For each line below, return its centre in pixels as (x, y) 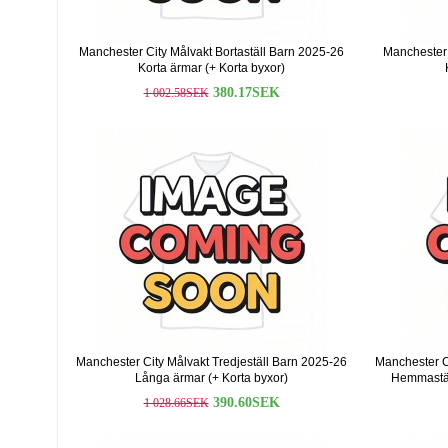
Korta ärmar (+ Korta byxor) (211, 68)
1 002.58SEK (176, 93)
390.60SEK (246, 402)
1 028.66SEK (176, 403)
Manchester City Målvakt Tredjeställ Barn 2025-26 (211, 362)
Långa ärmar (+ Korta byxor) (211, 378)
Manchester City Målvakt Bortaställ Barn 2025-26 (211, 52)
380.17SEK (246, 92)
